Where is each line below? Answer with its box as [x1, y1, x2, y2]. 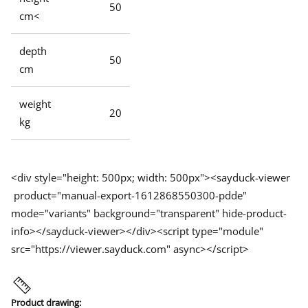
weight [19, 97, 51, 111]
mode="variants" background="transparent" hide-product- [11, 206, 287, 220]
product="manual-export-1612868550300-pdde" [11, 188, 247, 202]
